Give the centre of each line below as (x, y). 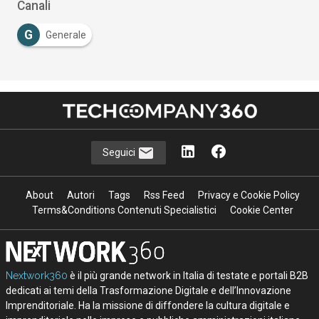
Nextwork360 (36, 276)
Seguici (120, 152)
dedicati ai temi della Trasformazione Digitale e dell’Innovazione (148, 291)
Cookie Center (261, 210)
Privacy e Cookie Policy (249, 195)
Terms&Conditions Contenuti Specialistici (124, 210)
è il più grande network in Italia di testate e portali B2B (188, 276)
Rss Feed (164, 195)
